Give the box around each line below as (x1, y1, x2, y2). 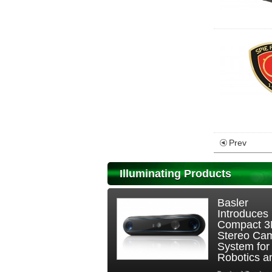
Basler (217, 197, 249, 209)
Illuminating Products (120, 168, 231, 180)
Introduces (217, 208, 269, 220)
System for (217, 240, 270, 253)
